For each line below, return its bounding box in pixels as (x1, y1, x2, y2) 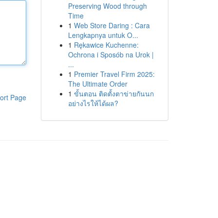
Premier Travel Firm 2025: (73, 69, 155, 79)
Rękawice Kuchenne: (73, 40, 139, 50)
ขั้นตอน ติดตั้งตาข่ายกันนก (73, 89, 154, 98)
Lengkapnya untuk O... (68, 30, 138, 40)
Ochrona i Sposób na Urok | (68, 50, 154, 59)
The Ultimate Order (68, 79, 127, 89)
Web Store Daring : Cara (73, 20, 150, 30)
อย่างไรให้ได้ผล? (68, 98, 118, 108)
